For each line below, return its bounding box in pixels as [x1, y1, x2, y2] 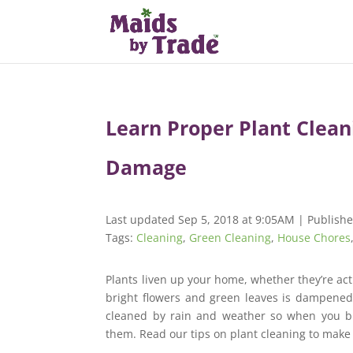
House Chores [277, 230, 351, 245]
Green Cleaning [189, 230, 272, 245]
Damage [106, 154, 188, 180]
